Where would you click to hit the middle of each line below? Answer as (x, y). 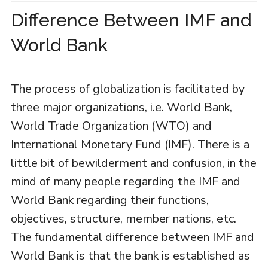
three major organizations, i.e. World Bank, (121, 107)
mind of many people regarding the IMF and (125, 182)
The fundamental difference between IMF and (132, 237)
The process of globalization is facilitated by (127, 89)
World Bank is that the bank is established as (130, 256)
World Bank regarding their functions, (109, 200)
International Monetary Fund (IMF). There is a (130, 144)
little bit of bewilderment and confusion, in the (133, 163)
